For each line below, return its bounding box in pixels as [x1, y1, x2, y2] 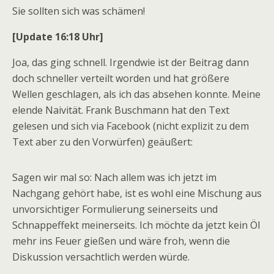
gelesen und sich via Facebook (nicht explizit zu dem [12, 119, 249, 133]
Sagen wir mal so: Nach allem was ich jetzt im [12, 171, 217, 184]
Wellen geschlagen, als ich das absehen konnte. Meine [12, 87, 261, 101]
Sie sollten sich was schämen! [12, 4, 145, 18]
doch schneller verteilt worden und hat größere [12, 72, 229, 85]
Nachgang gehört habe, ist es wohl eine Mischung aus [12, 187, 262, 200]
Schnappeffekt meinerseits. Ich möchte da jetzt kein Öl [12, 218, 260, 232]
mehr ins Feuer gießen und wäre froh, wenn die [12, 234, 230, 248]
